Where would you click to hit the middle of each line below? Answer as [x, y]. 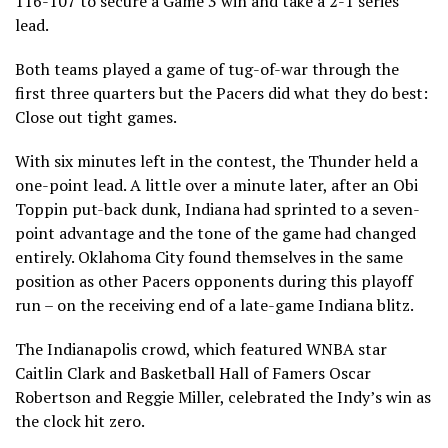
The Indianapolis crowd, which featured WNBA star [201, 349]
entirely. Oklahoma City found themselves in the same [209, 257]
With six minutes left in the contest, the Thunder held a [216, 161]
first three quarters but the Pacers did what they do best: [221, 93]
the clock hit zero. [80, 421]
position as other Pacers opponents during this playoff [214, 281]
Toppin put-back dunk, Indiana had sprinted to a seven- [217, 209]
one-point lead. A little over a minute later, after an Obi [216, 185]
